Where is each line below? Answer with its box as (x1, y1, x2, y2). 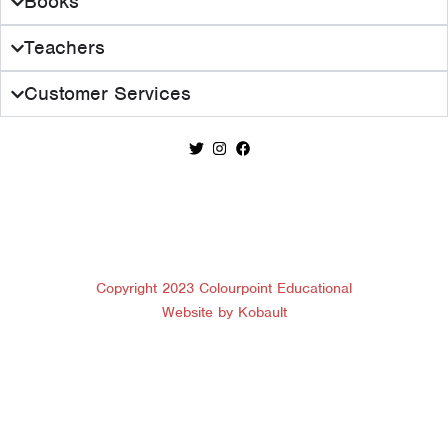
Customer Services (24, 81, 192, 107)
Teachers (24, 35, 106, 61)
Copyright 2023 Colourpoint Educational (96, 279, 352, 297)
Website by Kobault (161, 303, 287, 321)
